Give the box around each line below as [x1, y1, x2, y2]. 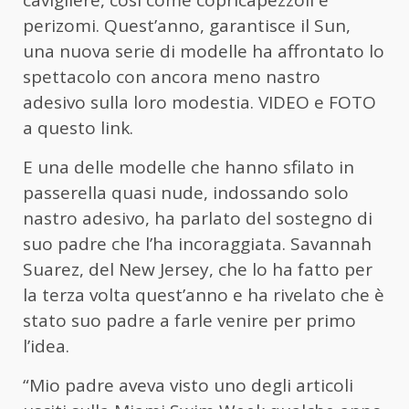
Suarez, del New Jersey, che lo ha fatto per [23, 257, 372, 282]
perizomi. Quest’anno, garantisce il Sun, [23, 14, 351, 38]
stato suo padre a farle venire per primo [23, 309, 356, 333]
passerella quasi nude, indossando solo [23, 181, 349, 205]
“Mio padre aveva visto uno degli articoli [23, 373, 353, 398]
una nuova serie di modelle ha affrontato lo [23, 39, 384, 64]
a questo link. [23, 116, 133, 141]
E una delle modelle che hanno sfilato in [23, 155, 354, 180]
